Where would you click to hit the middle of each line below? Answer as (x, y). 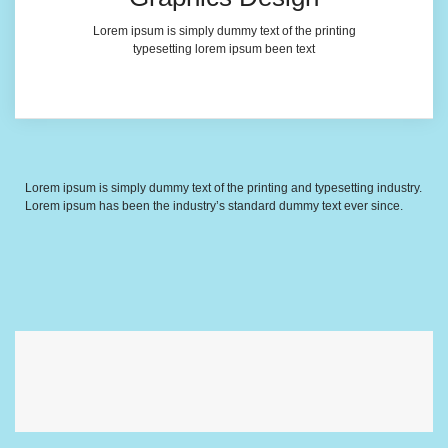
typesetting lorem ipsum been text (224, 48)
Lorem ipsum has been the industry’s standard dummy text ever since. (214, 205)
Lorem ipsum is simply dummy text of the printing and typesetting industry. (223, 187)
